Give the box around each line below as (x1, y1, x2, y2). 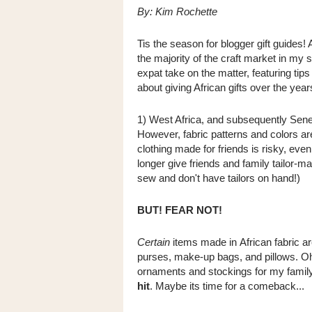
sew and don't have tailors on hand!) (137, 172, 303, 184)
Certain (137, 236, 170, 248)
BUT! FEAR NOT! (137, 204, 222, 216)
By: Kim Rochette (137, 6, 217, 17)
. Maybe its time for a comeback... (150, 280, 304, 292)
